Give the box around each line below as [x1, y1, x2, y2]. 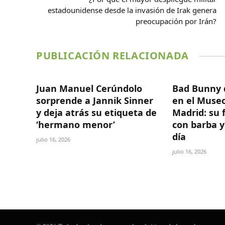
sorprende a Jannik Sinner [36, 94, 153, 107]
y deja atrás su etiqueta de [36, 106, 157, 119]
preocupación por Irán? [136, 16, 216, 27]
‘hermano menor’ [36, 119, 115, 131]
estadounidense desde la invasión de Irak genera [48, 5, 216, 16]
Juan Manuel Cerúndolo [36, 82, 142, 95]
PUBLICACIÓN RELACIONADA [36, 49, 189, 63]
